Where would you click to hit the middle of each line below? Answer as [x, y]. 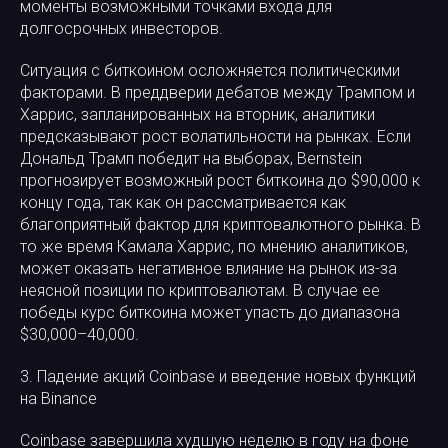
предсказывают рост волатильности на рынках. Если [215, 136]
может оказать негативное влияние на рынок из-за [208, 268]
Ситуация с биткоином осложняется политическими [210, 70]
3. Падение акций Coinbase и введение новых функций [218, 376]
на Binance [58, 398]
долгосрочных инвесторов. [121, 28]
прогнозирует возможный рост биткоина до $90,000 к [220, 180]
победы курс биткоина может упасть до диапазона [210, 312]
